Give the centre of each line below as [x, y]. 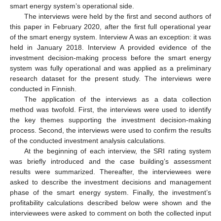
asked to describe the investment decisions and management [110, 182]
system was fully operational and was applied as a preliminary [110, 68]
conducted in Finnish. [43, 89]
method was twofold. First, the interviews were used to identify [110, 110]
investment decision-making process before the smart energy [110, 58]
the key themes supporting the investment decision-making [110, 120]
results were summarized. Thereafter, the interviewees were [110, 172]
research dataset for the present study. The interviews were [110, 79]
